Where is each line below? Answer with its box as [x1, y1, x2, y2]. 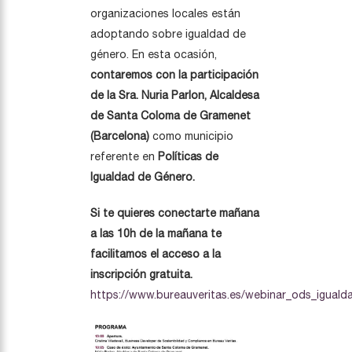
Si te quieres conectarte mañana [90, 206, 259, 219]
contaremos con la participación [90, 68, 258, 81]
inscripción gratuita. [90, 267, 192, 280]
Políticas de [158, 149, 218, 163]
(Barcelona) [90, 129, 152, 142]
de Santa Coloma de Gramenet [90, 108, 251, 122]
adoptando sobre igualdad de [90, 27, 246, 40]
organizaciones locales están [90, 6, 240, 20]
